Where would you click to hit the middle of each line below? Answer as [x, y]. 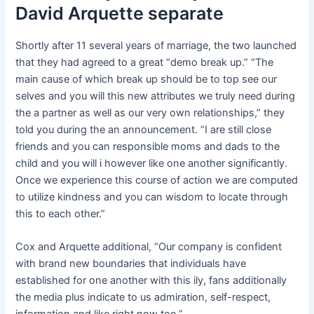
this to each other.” [61, 213]
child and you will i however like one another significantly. [152, 163]
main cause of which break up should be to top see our [146, 79]
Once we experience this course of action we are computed [157, 180]
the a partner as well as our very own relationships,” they [150, 112]
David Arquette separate [120, 14]
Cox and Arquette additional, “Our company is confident [149, 246]
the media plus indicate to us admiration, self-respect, [143, 297]
